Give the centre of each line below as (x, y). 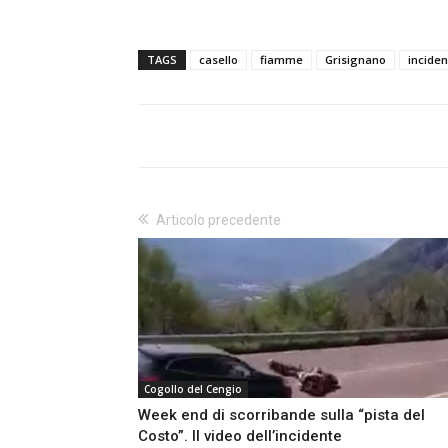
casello (218, 59)
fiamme (281, 59)
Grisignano (355, 59)
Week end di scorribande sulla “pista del (281, 414)
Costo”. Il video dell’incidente (240, 435)
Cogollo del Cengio (193, 388)
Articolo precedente (218, 219)
